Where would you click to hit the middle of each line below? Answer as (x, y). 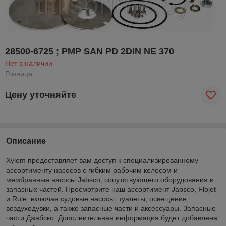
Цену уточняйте (41, 95)
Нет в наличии (29, 63)
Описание (26, 141)
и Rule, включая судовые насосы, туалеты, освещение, (97, 199)
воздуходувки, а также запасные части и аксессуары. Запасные (111, 208)
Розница (19, 73)
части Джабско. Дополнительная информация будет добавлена (112, 218)
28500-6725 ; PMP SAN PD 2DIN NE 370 (90, 51)
